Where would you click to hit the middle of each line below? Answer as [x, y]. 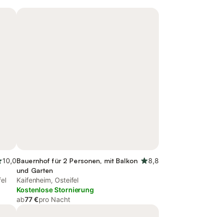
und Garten [35, 170]
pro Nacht [54, 199]
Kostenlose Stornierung [55, 190]
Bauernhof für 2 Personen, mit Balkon [77, 161]
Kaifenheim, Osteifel [48, 180]
